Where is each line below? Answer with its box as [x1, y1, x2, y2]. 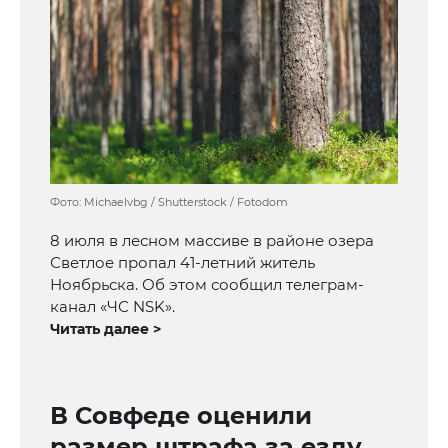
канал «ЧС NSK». [50, 297, 175, 317]
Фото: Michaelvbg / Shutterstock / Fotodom [50, 195, 288, 210]
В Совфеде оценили [50, 401, 312, 431]
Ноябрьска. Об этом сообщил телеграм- [50, 275, 364, 295]
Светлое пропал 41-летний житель [50, 253, 315, 273]
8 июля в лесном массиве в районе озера [50, 231, 374, 251]
